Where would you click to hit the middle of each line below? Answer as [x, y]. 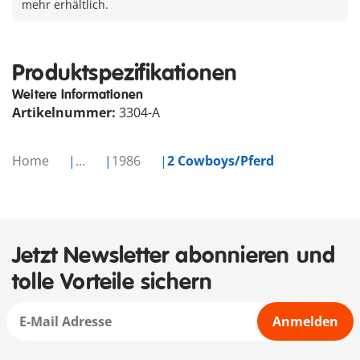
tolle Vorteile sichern [112, 282]
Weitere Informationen [78, 95]
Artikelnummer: [65, 112]
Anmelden [305, 321]
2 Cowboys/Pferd [221, 161]
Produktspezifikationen [125, 74]
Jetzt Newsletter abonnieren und [174, 256]
